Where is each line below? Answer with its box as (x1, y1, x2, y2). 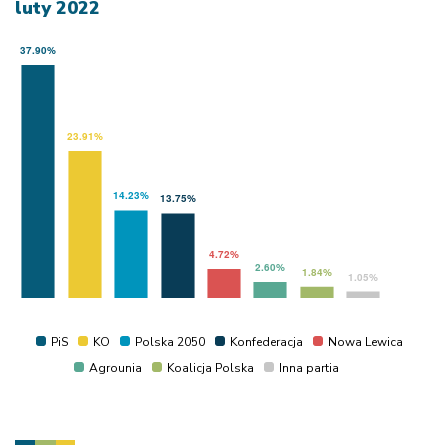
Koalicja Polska (167, 359, 254, 376)
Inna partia (279, 359, 339, 376)
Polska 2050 (134, 333, 205, 350)
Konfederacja (229, 333, 303, 350)
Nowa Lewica (327, 333, 403, 350)
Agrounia (89, 359, 142, 376)
